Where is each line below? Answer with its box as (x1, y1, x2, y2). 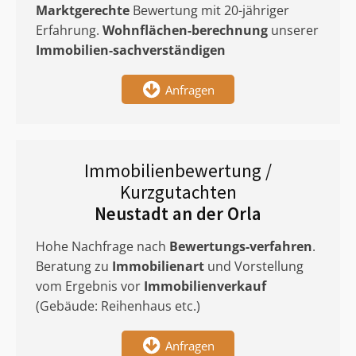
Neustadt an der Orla (95, 202, 261, 225)
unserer (268, 21, 319, 39)
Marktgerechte (36, 2, 130, 19)
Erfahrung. (36, 21, 103, 39)
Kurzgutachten (119, 180, 237, 203)
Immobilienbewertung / (84, 159, 272, 182)
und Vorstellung (204, 257, 304, 275)
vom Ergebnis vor (36, 277, 144, 295)
